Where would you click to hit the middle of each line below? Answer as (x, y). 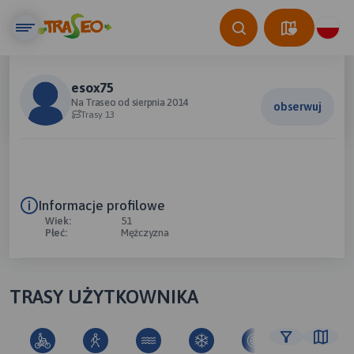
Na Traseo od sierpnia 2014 (130, 102)
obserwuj (298, 106)
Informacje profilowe (102, 205)
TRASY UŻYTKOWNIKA (104, 297)
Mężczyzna (145, 233)
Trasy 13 (98, 115)
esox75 (92, 88)
